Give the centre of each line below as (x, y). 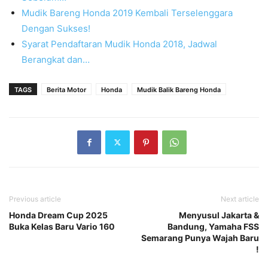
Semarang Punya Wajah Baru (200, 237)
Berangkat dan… (56, 59)
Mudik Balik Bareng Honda (179, 89)
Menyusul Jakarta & (219, 215)
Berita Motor (66, 89)
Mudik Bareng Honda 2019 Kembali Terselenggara (127, 13)
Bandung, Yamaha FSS (213, 226)
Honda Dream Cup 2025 (58, 215)
